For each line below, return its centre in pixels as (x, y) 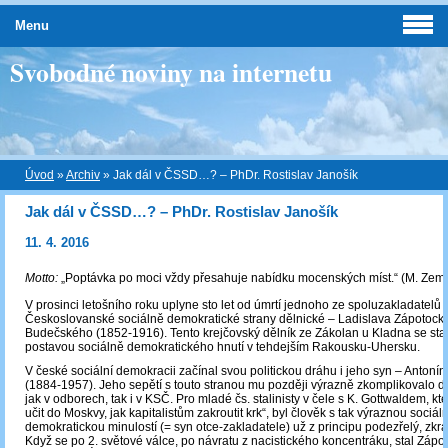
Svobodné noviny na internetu (171, 72)
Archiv (83, 175)
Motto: (43, 278)
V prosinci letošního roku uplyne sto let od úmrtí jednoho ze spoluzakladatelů (233, 305)
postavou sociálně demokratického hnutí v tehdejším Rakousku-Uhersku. (222, 347)
